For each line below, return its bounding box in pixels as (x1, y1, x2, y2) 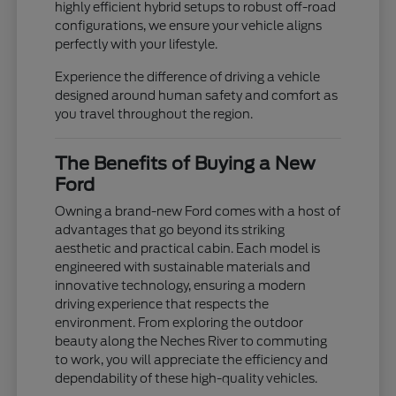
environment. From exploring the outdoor (55, 316, 304, 331)
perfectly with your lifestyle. (55, 37, 218, 52)
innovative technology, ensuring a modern (55, 278, 307, 293)
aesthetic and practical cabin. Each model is (55, 241, 321, 256)
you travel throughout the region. (55, 107, 254, 122)
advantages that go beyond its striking (55, 223, 286, 238)
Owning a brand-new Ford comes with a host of (55, 204, 341, 219)
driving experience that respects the (55, 297, 270, 312)
